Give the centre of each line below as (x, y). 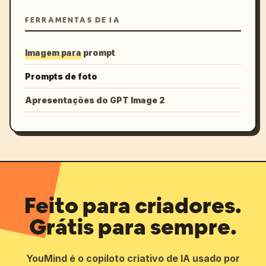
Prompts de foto (61, 76)
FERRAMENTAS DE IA (73, 20)
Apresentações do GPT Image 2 (95, 100)
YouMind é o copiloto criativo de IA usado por (133, 258)
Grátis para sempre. (133, 227)
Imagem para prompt (70, 53)
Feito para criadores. (133, 206)
